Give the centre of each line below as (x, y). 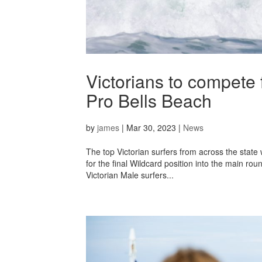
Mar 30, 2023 (151, 128)
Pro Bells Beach (149, 101)
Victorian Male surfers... (130, 175)
